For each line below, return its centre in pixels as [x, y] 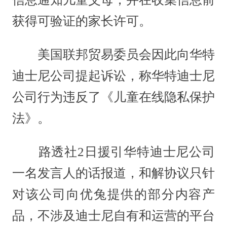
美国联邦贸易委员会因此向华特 [113, 54]
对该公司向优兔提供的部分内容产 [113, 194]
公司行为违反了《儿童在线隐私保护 [113, 97]
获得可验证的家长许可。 [82, 21]
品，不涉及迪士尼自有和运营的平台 [113, 215]
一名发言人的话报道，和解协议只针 [113, 173]
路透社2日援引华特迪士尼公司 [113, 152]
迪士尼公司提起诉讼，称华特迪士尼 [113, 76]
